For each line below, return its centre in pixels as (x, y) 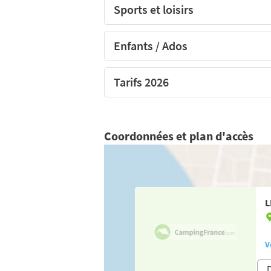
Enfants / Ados (151, 45)
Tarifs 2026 (141, 82)
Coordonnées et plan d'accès (179, 135)
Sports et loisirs (154, 9)
